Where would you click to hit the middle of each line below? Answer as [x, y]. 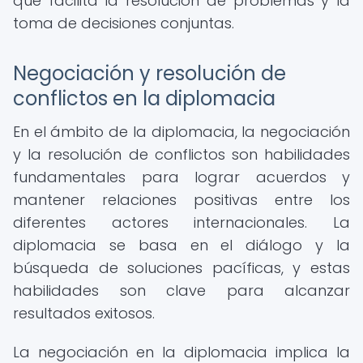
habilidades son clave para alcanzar [181, 290]
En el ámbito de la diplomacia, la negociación [181, 132]
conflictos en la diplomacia [144, 98]
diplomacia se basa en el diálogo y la [181, 245]
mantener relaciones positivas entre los [181, 200]
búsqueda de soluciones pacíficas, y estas [181, 268]
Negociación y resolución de [149, 73]
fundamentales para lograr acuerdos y [181, 177]
